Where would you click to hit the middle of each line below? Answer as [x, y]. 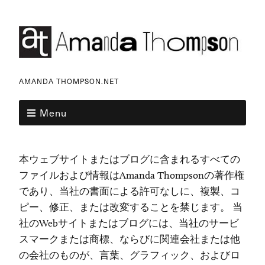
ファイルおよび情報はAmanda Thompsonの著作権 [132, 175]
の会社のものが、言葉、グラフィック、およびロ [130, 255]
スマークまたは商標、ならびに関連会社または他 [130, 239]
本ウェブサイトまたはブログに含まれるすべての [130, 159]
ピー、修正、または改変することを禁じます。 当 [131, 207]
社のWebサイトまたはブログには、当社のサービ [129, 223]
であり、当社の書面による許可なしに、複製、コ [130, 191]
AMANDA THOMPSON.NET [69, 81]
